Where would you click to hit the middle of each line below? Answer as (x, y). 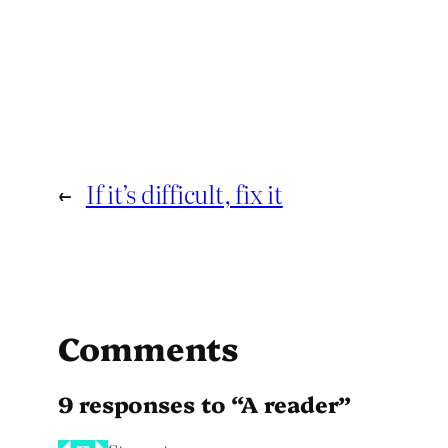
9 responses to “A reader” (204, 403)
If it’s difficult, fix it (184, 194)
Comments (149, 347)
